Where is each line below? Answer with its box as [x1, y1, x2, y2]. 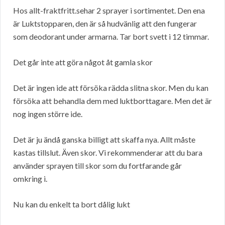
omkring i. [13, 174, 47, 184]
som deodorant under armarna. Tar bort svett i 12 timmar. [13, 32, 209, 42]
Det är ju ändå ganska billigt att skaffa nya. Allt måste [13, 135, 195, 145]
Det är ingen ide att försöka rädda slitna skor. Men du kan [13, 83, 208, 93]
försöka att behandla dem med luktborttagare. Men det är [13, 96, 212, 106]
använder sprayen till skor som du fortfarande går [13, 161, 182, 171]
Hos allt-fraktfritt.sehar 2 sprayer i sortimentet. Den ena [13, 6, 205, 16]
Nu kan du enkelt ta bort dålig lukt [13, 199, 130, 209]
